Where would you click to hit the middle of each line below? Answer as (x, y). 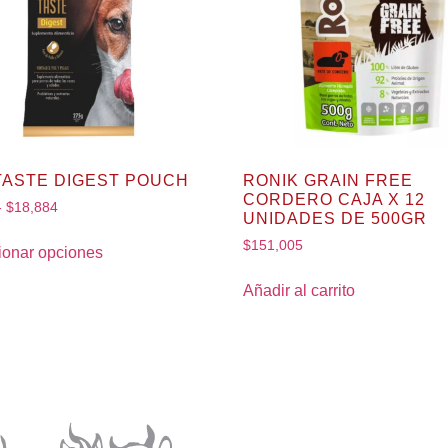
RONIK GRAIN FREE (328, 181)
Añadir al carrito (299, 290)
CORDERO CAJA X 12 (334, 200)
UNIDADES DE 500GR (335, 219)
